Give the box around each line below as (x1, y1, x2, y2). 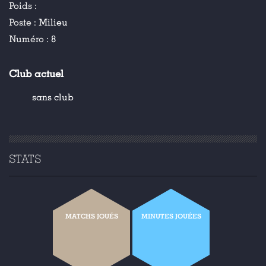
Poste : (9, 17, 39, 28)
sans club (32, 91, 74, 103)
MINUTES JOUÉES (141, 212, 201, 220)
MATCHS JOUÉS (65, 212, 118, 220)
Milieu (39, 17, 68, 28)
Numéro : (9, 33, 51, 45)
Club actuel (9, 68, 64, 80)
